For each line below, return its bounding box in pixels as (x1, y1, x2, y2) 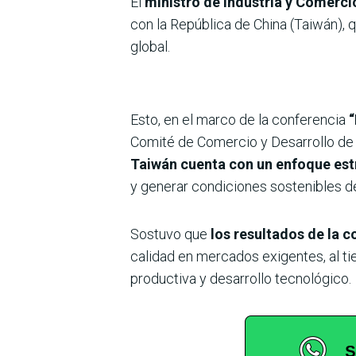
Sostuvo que (130, 225, 207, 242)
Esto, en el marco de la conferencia (130, 110, 346, 128)
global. (130, 37, 170, 55)
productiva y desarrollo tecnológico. (130, 269, 351, 287)
